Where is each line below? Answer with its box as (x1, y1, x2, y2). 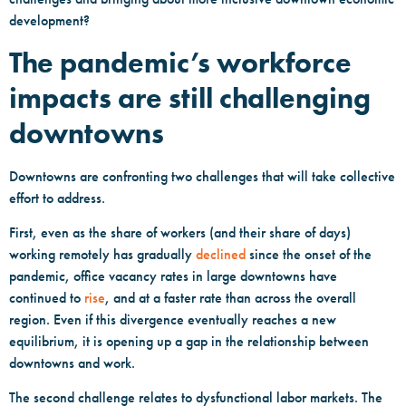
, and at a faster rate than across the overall (105, 288, 356, 306)
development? (9, 12, 97, 30)
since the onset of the (246, 245, 372, 263)
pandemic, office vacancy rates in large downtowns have (9, 266, 337, 285)
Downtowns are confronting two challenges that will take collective (9, 167, 395, 185)
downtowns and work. (9, 353, 142, 372)
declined (196, 245, 246, 263)
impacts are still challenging (9, 79, 371, 115)
